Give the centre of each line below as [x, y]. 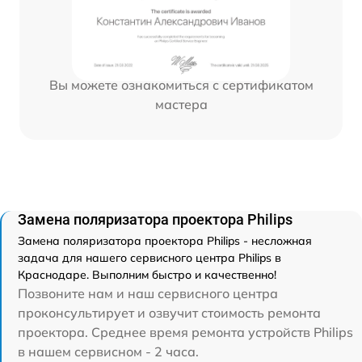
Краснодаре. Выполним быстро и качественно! [147, 274]
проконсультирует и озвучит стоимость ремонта [169, 312]
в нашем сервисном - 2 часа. [108, 351]
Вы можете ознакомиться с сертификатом [181, 85]
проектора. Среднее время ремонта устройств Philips [185, 332]
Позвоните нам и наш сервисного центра [148, 293]
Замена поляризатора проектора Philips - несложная [165, 240]
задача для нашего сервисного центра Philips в [149, 257]
